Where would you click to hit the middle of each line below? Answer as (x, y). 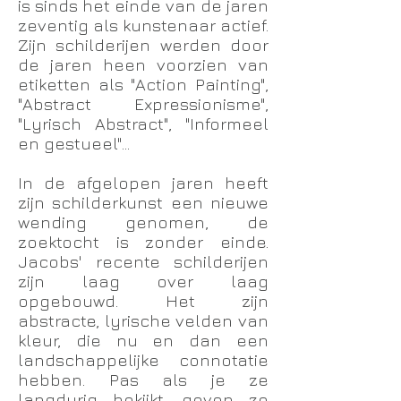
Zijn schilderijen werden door (143, 45)
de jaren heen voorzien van (143, 64)
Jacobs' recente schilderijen (143, 261)
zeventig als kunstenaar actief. (143, 25)
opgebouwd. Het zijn (143, 301)
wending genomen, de (143, 222)
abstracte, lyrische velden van (143, 320)
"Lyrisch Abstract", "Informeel (143, 124)
